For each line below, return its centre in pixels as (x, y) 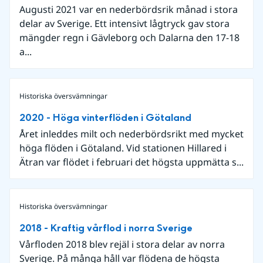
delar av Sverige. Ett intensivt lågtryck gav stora (124, 23)
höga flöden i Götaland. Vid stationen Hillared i (123, 148)
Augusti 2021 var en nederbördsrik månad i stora (129, 9)
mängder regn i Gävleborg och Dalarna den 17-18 (129, 37)
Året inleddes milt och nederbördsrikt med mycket (131, 134)
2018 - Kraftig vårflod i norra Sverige (106, 228)
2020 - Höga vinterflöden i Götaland (105, 117)
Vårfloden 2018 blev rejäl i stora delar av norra (122, 244)
